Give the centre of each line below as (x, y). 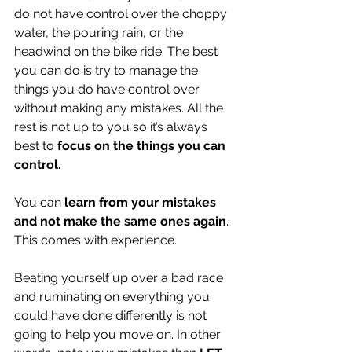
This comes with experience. (97, 240)
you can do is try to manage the (108, 70)
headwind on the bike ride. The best (117, 51)
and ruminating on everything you (114, 297)
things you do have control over (108, 89)
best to (36, 146)
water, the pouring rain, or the (100, 33)
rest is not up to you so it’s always (112, 127)
